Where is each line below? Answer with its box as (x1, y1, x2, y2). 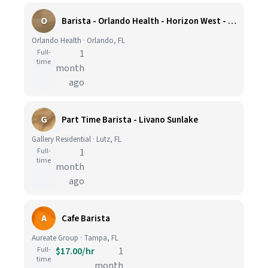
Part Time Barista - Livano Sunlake (62, 113, 198, 126)
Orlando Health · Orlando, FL (32, 35, 125, 46)
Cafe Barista (62, 212, 110, 225)
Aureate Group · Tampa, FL (32, 233, 118, 243)
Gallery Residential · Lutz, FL (32, 134, 121, 145)
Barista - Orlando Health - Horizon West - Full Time (228, 14, 236, 28)
